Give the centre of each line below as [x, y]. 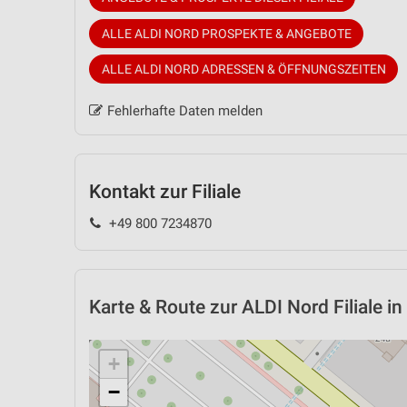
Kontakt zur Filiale [165, 192]
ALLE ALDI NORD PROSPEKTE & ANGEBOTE [226, 33]
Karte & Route [147, 307]
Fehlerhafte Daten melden [184, 111]
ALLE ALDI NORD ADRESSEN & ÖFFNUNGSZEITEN [243, 69]
